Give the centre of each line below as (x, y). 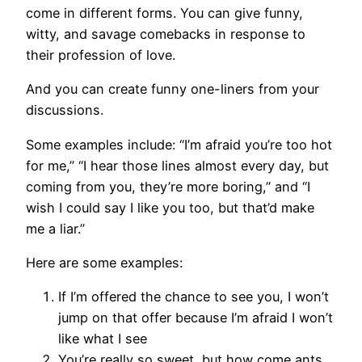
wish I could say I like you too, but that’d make (170, 207)
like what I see (103, 339)
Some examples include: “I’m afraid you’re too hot (179, 144)
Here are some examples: (104, 263)
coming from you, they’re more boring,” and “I (168, 186)
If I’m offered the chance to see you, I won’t (194, 297)
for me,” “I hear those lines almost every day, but (177, 165)
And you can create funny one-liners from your (173, 89)
